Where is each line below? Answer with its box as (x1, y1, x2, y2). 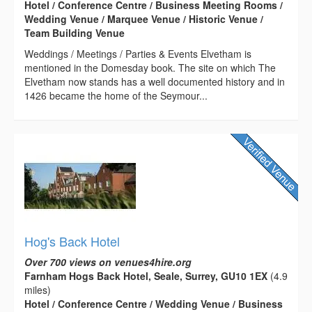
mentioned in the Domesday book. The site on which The (24, 60, 276, 75)
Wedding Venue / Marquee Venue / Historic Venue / (24, 11, 263, 26)
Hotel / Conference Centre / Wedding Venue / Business (24, 296, 283, 311)
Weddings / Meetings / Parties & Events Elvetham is (24, 46, 251, 61)
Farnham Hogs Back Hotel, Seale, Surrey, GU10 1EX (24, 268, 267, 283)
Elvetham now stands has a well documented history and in (24, 74, 285, 88)
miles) (24, 282, 51, 297)
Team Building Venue (24, 25, 125, 40)
